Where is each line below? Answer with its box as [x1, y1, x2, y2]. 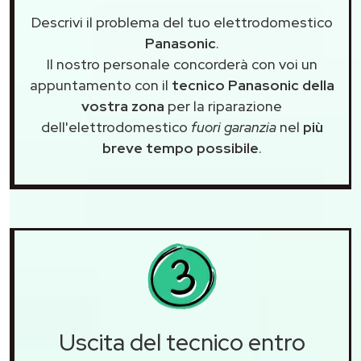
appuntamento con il [29, 76, 172, 95]
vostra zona [81, 97, 164, 116]
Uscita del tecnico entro [58, 327, 305, 359]
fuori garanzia [190, 118, 276, 137]
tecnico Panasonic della [171, 76, 334, 95]
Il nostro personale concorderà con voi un [46, 55, 317, 74]
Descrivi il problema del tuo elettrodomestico [31, 13, 333, 32]
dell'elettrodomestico [40, 118, 191, 137]
